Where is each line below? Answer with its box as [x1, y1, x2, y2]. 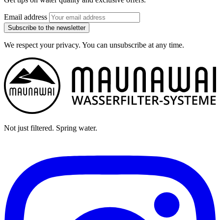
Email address [4, 12, 47, 21]
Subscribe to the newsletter [8, 24, 85, 31]
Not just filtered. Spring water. [4, 123, 97, 132]
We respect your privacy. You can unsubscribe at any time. [4, 40, 184, 49]
